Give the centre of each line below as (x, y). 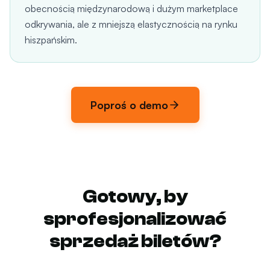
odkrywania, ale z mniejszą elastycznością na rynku (131, 24)
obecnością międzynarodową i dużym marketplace (131, 8)
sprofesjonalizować (135, 219)
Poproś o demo (129, 105)
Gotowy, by (135, 197)
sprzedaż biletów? (135, 241)
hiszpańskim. (51, 40)
